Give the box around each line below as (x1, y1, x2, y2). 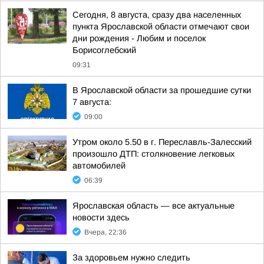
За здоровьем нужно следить (72, 253, 190, 262)
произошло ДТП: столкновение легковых (72, 149, 235, 159)
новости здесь (72, 213, 130, 222)
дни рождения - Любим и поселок (72, 34, 206, 43)
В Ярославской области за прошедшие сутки (72, 85, 251, 95)
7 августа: (72, 97, 111, 107)
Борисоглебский (72, 45, 136, 55)
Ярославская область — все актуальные (72, 201, 235, 210)
